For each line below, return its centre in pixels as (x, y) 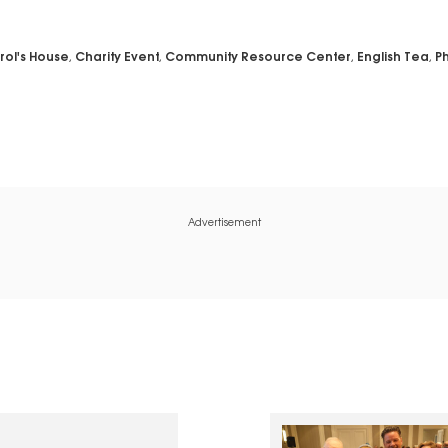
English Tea (392, 58)
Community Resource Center (257, 58)
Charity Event (116, 58)
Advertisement (224, 224)
